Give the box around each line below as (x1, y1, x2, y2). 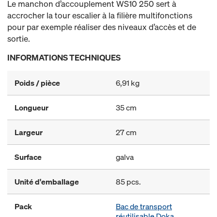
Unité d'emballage (15, 176, 79, 187)
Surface (15, 152, 42, 162)
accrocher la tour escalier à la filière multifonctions (7, 10, 192, 21)
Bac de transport (116, 201, 172, 212)
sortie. (7, 33, 30, 44)
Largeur (15, 127, 43, 138)
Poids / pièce (15, 77, 60, 88)
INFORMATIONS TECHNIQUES (7, 52, 121, 63)
